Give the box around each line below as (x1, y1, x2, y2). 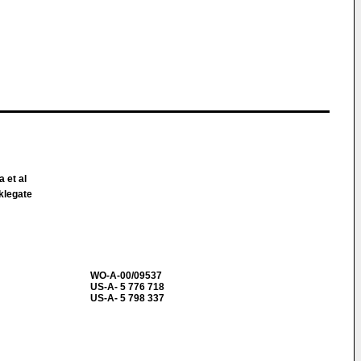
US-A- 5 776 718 (90, 281, 164, 293)
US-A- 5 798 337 (90, 293, 164, 304)
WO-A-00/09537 (90, 270, 162, 281)
